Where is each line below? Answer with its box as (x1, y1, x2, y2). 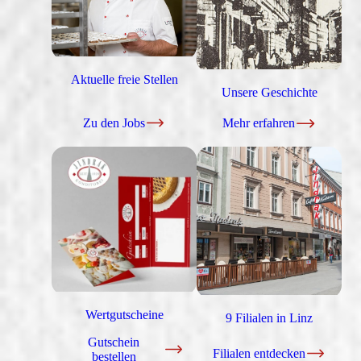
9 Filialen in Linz (226, 310, 313, 325)
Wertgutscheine (85, 307, 164, 322)
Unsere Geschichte (221, 85, 317, 100)
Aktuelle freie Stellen (70, 72, 178, 86)
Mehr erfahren (222, 115, 296, 130)
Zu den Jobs (82, 115, 145, 130)
